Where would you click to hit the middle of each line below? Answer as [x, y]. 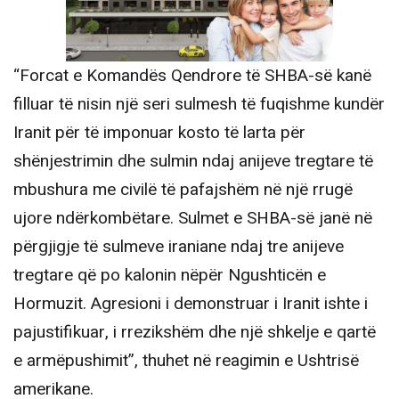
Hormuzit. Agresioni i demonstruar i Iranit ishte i [191, 303]
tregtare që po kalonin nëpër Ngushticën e [170, 275]
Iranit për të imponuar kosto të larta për [159, 132]
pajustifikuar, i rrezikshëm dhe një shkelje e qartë [195, 332]
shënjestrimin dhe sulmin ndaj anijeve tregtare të [193, 161]
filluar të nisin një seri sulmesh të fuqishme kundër [199, 104]
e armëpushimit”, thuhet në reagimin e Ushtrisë [186, 360]
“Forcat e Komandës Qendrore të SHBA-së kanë [192, 75]
